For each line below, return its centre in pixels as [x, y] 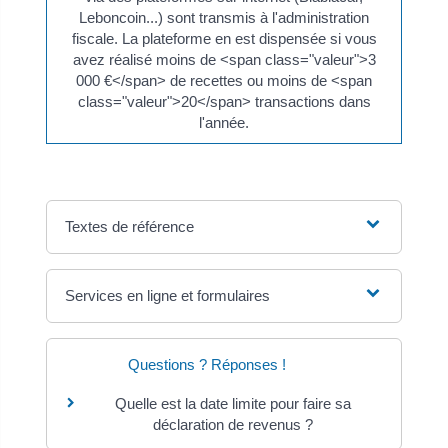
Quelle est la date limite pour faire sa [233, 403]
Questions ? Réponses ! [206, 364]
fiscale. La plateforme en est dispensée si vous [224, 38]
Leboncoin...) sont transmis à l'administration [224, 17]
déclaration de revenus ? [233, 424]
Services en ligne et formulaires [168, 295]
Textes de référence [130, 226]
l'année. [224, 122]
